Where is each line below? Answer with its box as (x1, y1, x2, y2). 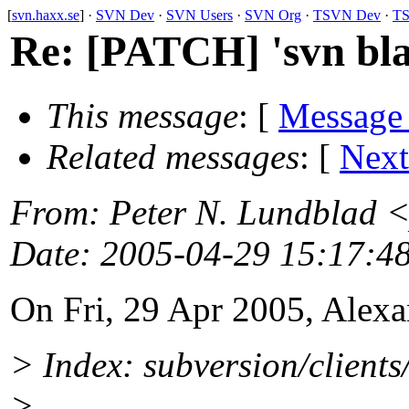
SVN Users (166, 7, 233, 23)
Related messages (47, 137, 299, 177)
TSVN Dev (313, 7, 381, 23)
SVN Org (245, 7, 301, 23)
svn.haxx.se (12, 7, 79, 23)
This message (47, 96, 238, 136)
